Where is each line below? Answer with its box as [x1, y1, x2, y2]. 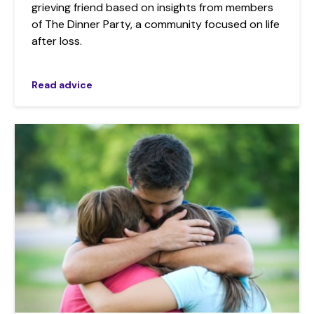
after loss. [32, 34, 82, 49]
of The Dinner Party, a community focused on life [32, 17, 280, 32]
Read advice [32, 78, 93, 92]
